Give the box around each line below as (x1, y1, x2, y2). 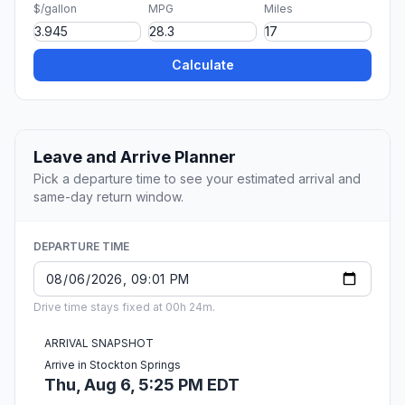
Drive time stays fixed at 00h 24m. (33, 300, 215, 315)
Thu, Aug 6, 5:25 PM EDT (44, 375, 240, 395)
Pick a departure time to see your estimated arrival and (33, 171, 361, 187)
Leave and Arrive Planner (33, 147, 236, 167)
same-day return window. (33, 189, 184, 205)
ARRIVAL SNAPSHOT (44, 336, 154, 351)
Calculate (171, 57, 234, 73)
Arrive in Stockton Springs (44, 358, 181, 372)
